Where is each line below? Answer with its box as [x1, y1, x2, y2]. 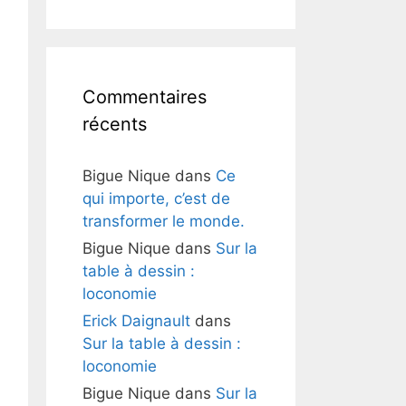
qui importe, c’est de [82, 189, 230, 208]
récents [82, 113, 147, 135]
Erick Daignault [82, 312, 190, 330]
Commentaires [82, 86, 207, 108]
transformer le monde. [82, 212, 245, 230]
